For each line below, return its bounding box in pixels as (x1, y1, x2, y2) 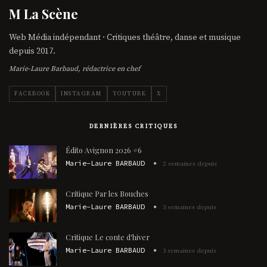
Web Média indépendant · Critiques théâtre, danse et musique (9, 32, 241, 43)
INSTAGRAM (61, 89, 102, 97)
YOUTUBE (112, 89, 146, 97)
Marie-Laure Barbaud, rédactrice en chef (9, 64, 140, 73)
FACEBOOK (14, 89, 50, 97)
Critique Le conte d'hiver (66, 231, 150, 242)
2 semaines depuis (163, 159, 217, 167)
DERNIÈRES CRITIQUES (89, 122, 178, 130)
